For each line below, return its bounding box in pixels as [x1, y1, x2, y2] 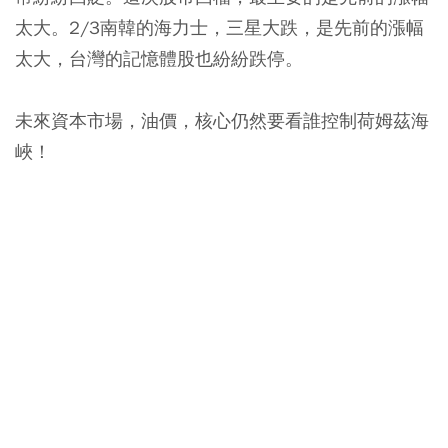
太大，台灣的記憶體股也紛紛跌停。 [15, 46, 303, 70]
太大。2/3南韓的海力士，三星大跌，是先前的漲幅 [15, 15, 424, 39]
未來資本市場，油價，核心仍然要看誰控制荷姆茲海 [15, 108, 429, 132]
